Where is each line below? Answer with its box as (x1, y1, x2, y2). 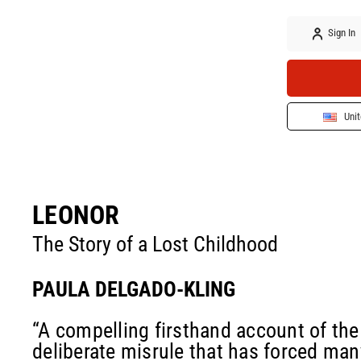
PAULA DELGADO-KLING (32, 277, 235, 301)
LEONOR (32, 200, 120, 230)
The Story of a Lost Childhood (32, 232, 278, 256)
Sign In (326, 27, 356, 39)
